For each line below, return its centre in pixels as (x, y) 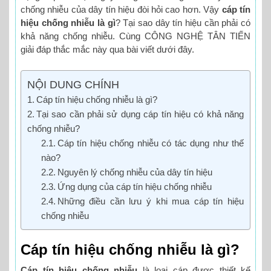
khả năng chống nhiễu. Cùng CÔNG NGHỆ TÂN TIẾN (135, 36)
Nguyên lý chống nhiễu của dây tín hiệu (135, 172)
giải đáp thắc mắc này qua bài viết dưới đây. (107, 49)
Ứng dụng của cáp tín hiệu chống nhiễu (134, 186)
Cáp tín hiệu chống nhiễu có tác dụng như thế (150, 143)
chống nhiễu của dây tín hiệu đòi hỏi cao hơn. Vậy (121, 9)
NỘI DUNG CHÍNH (73, 84)
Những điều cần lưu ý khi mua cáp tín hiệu (150, 201)
